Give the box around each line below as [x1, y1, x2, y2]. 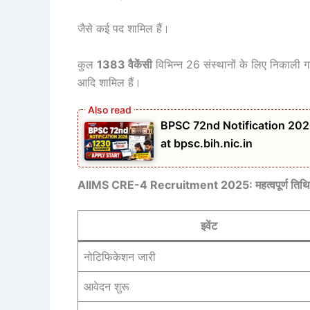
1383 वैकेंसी [97, 57, 152, 72]
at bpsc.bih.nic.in [161, 136, 253, 150]
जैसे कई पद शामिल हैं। [77, 21, 170, 36]
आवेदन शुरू [84, 279, 129, 293]
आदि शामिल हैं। [77, 75, 141, 90]
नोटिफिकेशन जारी [84, 249, 156, 264]
